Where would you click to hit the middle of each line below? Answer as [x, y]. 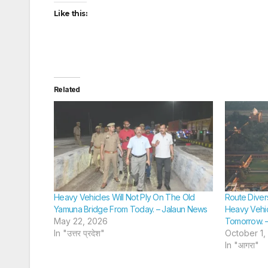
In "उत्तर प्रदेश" [79, 233]
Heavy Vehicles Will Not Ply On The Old [124, 197]
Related [67, 89]
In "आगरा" [242, 245]
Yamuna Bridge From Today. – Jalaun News [131, 209]
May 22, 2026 [81, 221]
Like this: [70, 13]
